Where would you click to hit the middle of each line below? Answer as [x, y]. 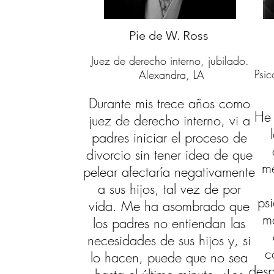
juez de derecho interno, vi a [169, 120]
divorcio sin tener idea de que [169, 155]
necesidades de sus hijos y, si [169, 240]
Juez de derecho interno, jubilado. [170, 61]
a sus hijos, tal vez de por [169, 189]
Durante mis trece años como [169, 103]
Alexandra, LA [170, 75]
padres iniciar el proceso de [169, 138]
